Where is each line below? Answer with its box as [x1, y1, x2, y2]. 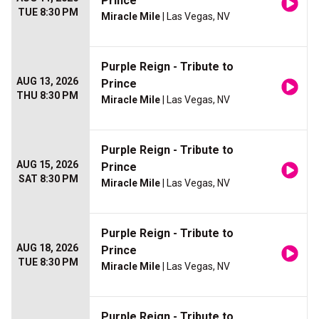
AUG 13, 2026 [16, 75, 78, 88]
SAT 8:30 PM [19, 173, 78, 185]
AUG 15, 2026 [16, 159, 78, 171]
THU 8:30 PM [16, 90, 78, 102]
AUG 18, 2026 [16, 242, 78, 254]
